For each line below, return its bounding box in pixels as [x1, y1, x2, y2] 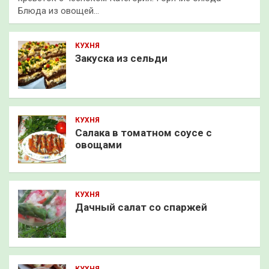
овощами [75, 138, 122, 151]
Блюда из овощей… [18, 5, 99, 16]
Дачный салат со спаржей [75, 201, 207, 213]
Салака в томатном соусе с [75, 126, 212, 139]
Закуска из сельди [75, 52, 168, 64]
